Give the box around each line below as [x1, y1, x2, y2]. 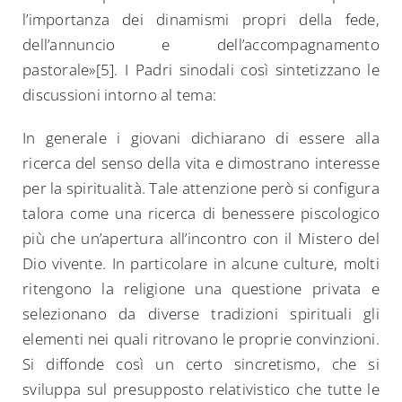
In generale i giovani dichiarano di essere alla [22, 127, 380, 149]
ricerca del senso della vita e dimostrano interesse [22, 153, 380, 174]
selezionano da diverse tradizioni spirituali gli [22, 303, 380, 325]
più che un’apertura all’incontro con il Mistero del [22, 228, 380, 249]
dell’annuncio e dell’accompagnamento [22, 34, 380, 56]
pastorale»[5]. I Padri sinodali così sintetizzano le [22, 59, 380, 81]
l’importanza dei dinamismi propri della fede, [22, 9, 380, 31]
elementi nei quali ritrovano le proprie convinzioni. [22, 328, 380, 350]
